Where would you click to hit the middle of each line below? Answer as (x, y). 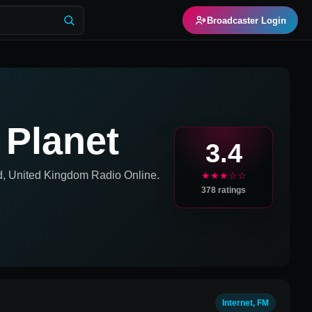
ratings (231, 190)
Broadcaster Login (247, 20)
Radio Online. (124, 175)
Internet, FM (245, 303)
